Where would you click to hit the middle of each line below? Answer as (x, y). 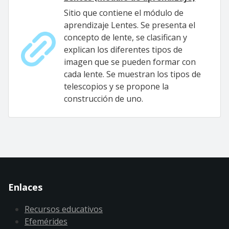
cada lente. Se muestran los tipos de (132, 74)
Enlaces (25, 187)
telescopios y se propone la (116, 86)
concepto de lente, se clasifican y (125, 37)
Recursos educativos (64, 209)
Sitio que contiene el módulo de (124, 13)
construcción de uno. (104, 99)
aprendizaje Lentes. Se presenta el (130, 25)
